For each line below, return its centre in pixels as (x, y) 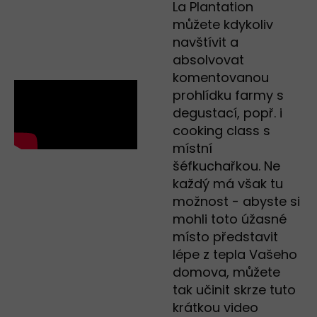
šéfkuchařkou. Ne (226, 166)
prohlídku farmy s (228, 96)
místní (192, 149)
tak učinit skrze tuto (234, 290)
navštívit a (206, 42)
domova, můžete (226, 272)
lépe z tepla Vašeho (235, 255)
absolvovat (208, 60)
